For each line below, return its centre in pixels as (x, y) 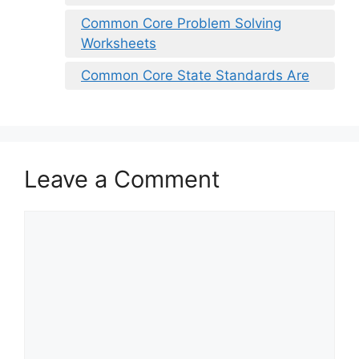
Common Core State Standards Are (195, 75)
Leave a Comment (122, 179)
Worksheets (119, 43)
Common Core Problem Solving (181, 23)
